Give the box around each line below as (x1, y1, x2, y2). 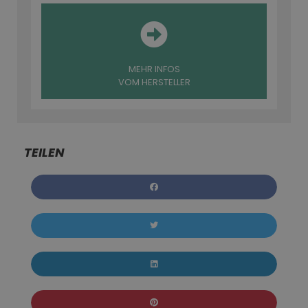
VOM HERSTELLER (118, 75, 190, 89)
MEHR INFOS (128, 62, 180, 76)
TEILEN (24, 143, 65, 161)
